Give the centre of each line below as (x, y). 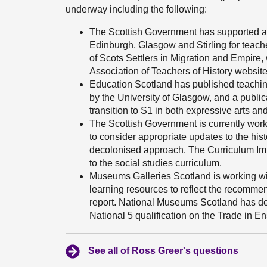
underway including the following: (136, 9)
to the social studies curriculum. (156, 163)
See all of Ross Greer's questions (163, 251)
